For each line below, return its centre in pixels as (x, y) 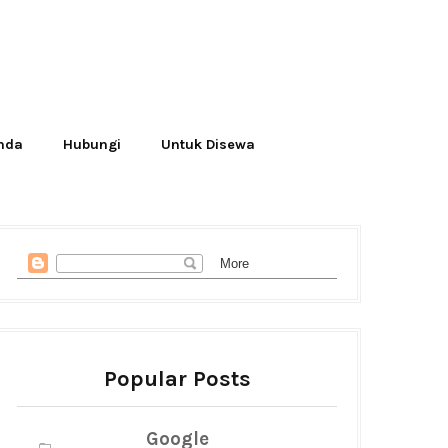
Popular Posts (177, 379)
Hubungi (92, 144)
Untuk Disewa (208, 144)
